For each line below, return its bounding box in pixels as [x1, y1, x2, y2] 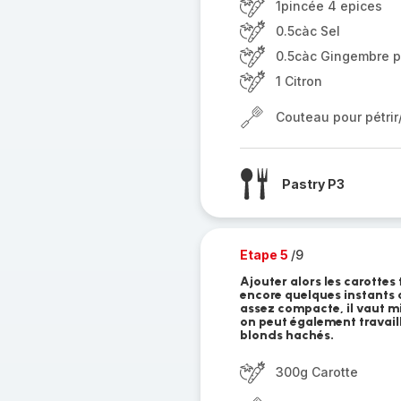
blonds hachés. [239, 328, 334, 343]
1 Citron [275, 73, 322, 89]
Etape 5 [239, 247, 291, 262]
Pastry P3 [281, 175, 345, 192]
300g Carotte [275, 364, 358, 380]
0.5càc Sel [275, 23, 340, 38]
